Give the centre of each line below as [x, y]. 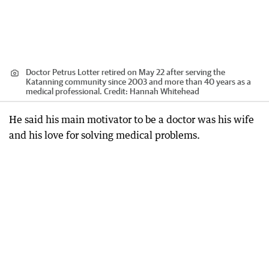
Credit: [117, 91]
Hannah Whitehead [165, 91]
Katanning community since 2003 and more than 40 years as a [138, 81]
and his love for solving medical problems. [104, 135]
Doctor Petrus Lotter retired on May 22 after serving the [125, 72]
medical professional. [65, 91]
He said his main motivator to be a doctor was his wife [131, 119]
